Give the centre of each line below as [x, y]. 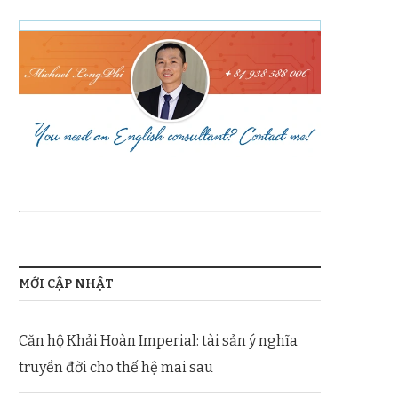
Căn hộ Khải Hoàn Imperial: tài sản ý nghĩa [158, 340]
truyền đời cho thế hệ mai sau [116, 367]
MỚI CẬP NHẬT [66, 283]
